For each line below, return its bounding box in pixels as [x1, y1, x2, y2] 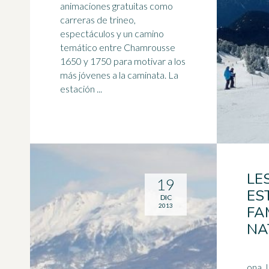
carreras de [60, 14, 109, 25]
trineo [109, 14, 134, 25]
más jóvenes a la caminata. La [60, 69, 168, 80]
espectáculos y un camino [60, 28, 164, 39]
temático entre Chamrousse [60, 41, 175, 53]
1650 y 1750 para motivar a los [60, 55, 186, 67]
